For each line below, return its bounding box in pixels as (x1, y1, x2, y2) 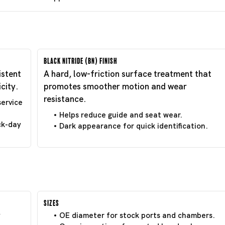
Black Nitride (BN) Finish (44, 55, 118, 64)
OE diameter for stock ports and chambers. (59, 210, 215, 220)
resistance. (44, 93, 86, 104)
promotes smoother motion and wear (44, 80, 187, 92)
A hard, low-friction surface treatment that (44, 68, 211, 79)
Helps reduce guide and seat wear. (59, 109, 182, 120)
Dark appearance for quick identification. (59, 121, 208, 131)
